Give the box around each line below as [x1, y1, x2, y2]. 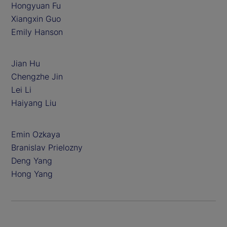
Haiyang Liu [11, 98, 64, 108]
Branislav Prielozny [11, 142, 83, 153]
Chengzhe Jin [11, 71, 63, 82]
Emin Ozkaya [11, 129, 60, 140]
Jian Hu [11, 58, 40, 69]
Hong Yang [11, 169, 53, 179]
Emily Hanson [11, 27, 63, 37]
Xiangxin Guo [11, 14, 61, 24]
